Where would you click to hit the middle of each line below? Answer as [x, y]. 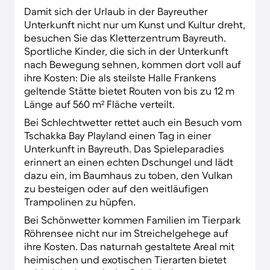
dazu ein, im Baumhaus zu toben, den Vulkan [128, 175]
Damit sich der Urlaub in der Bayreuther [116, 11]
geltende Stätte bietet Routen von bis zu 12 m [129, 90]
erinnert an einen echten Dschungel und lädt [129, 162]
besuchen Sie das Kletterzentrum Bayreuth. [125, 37]
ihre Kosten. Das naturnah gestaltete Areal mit [129, 246]
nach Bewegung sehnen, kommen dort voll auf [133, 64]
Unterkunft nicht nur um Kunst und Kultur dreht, [135, 24]
